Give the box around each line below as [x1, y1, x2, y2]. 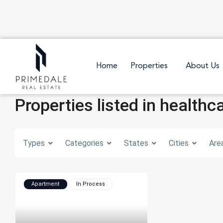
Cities [169, 138, 189, 148]
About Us [186, 62, 220, 71]
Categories [65, 138, 104, 148]
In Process [76, 180, 105, 187]
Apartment [31, 180, 59, 187]
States [124, 138, 148, 148]
